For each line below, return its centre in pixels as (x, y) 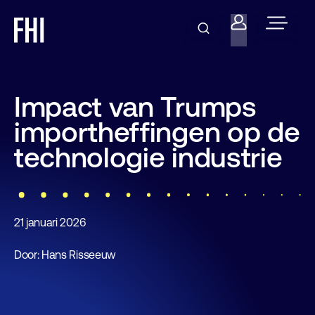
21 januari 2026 (50, 222)
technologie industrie (148, 157)
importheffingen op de (157, 132)
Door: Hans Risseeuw (65, 255)
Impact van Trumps (135, 107)
